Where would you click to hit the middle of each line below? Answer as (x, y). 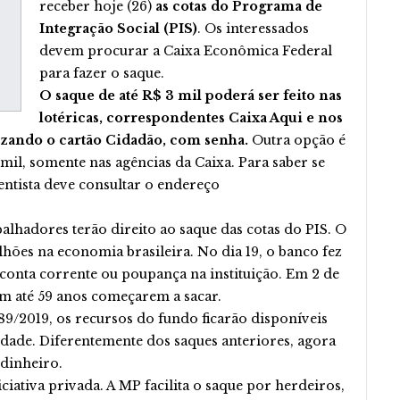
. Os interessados (253, 29)
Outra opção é (297, 140)
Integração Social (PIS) (118, 29)
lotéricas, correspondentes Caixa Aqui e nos (191, 118)
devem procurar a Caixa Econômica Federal (186, 51)
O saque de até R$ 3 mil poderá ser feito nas (191, 96)
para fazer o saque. (102, 73)
